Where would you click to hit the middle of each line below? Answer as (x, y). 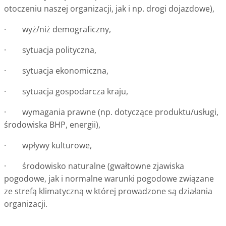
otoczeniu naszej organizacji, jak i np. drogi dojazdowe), (109, 8)
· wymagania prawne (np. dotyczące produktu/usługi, (111, 112)
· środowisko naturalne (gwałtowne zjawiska (94, 166)
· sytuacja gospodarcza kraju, (66, 91)
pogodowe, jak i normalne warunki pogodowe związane (109, 178)
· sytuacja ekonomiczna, (56, 70)
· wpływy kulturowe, (48, 145)
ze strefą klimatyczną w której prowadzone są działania (108, 191)
